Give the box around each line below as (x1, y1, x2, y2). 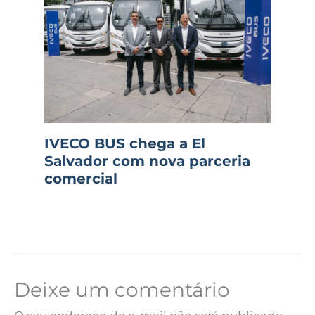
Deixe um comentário (14, 278, 230, 302)
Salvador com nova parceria (44, 152, 250, 169)
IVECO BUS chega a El (44, 134, 205, 152)
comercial (44, 169, 117, 187)
